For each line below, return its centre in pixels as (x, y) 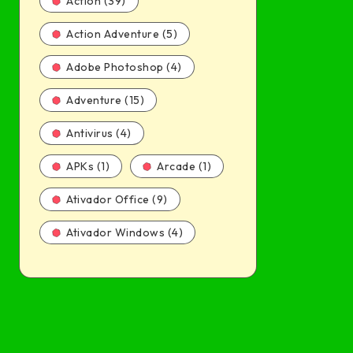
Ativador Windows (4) (124, 232)
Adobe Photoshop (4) (124, 67)
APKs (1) (88, 166)
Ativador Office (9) (117, 199)
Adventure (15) (105, 100)
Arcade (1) (184, 166)
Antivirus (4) (99, 133)
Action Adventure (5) (122, 34)
